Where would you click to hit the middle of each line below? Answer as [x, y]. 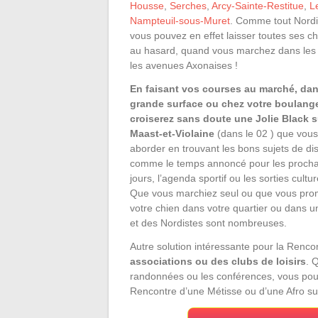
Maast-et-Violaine [172, 133]
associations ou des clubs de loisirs [218, 261]
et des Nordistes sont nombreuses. [208, 223]
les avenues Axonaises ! [184, 65]
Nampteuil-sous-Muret [180, 20]
